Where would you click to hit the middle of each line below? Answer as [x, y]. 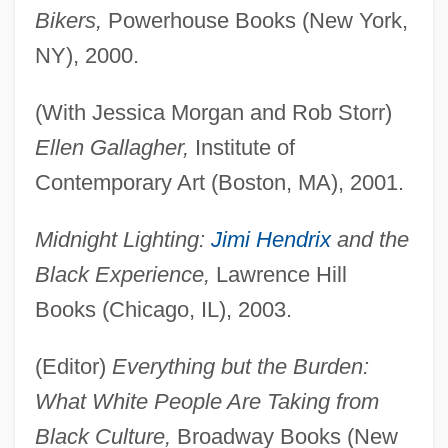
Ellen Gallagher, [111, 148]
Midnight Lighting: [122, 240]
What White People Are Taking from [206, 402]
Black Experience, [122, 275]
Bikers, [68, 21]
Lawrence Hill [278, 275]
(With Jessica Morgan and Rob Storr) [213, 113]
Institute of [241, 148]
